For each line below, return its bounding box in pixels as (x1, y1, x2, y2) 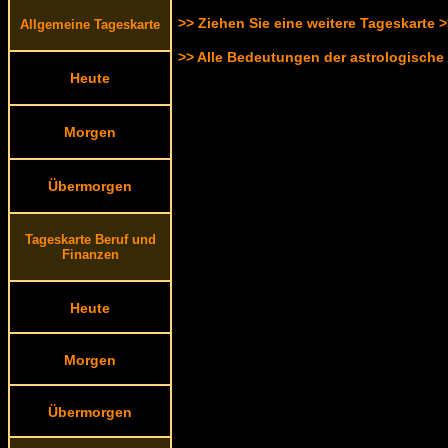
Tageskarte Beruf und (24, 232, 156, 247)
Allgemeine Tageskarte (20, 17, 160, 32)
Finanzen (61, 247, 119, 262)
